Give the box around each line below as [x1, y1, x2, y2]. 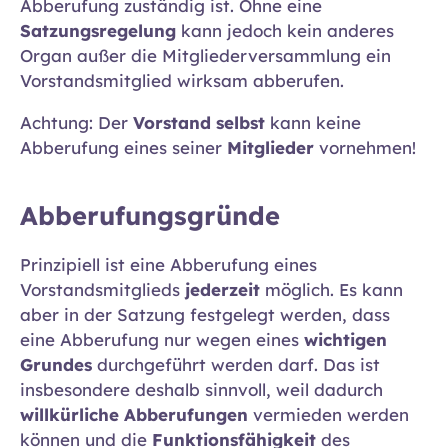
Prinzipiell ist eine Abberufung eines [20, 253, 317, 275]
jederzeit [185, 278, 260, 300]
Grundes [20, 353, 97, 375]
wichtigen [304, 328, 387, 350]
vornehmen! [314, 137, 421, 159]
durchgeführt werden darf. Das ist [97, 353, 380, 375]
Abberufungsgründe [20, 199, 288, 232]
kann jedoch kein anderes [176, 20, 394, 42]
